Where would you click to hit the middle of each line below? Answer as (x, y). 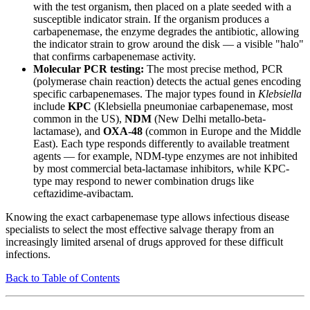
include (51, 107)
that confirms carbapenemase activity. (115, 57)
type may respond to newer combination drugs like (144, 181)
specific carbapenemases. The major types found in (146, 94)
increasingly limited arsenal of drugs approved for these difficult (144, 242)
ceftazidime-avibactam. (83, 194)
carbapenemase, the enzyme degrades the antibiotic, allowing (166, 32)
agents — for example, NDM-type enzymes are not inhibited (165, 156)
